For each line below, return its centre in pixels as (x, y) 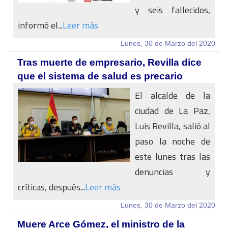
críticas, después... (51, 187)
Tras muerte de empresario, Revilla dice (109, 62)
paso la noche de (173, 141)
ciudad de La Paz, (173, 111)
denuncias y (173, 172)
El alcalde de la (173, 95)
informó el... (40, 25)
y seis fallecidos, (173, 10)
